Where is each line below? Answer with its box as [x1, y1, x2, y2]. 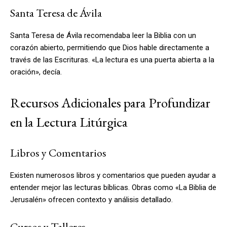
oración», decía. [10, 67, 62, 77]
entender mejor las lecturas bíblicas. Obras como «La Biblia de [10, 182, 216, 192]
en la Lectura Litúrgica [10, 112, 128, 131]
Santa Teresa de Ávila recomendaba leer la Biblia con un [10, 30, 196, 40]
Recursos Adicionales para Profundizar [10, 93, 210, 111]
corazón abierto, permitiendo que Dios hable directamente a [10, 43, 209, 52]
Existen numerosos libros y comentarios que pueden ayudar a [10, 170, 216, 180]
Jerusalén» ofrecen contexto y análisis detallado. [10, 195, 173, 204]
